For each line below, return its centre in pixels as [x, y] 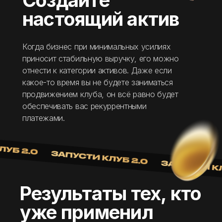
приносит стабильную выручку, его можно [101, 59]
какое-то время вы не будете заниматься [98, 83]
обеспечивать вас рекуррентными [84, 106]
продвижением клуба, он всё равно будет [100, 94]
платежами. [44, 118]
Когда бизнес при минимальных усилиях [97, 47]
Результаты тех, [95, 194]
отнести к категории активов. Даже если [97, 71]
